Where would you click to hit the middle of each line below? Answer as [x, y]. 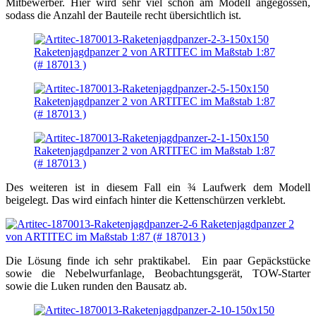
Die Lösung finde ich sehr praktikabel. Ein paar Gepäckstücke [158, 261]
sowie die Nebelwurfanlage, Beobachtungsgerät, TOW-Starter [158, 274]
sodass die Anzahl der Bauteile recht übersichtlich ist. [123, 16]
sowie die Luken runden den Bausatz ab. [96, 286]
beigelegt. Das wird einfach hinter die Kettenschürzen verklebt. [146, 200]
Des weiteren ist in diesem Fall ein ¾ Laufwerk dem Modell [158, 188]
